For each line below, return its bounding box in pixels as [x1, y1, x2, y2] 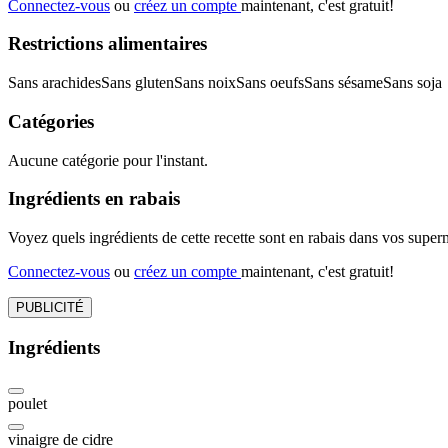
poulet [8, 395, 47, 413]
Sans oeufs [236, 74, 304, 92]
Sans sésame [304, 74, 383, 92]
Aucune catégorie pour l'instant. [8, 151, 208, 169]
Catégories [8, 110, 94, 132]
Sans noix [174, 74, 236, 92]
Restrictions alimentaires [8, 33, 207, 55]
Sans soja [383, 74, 442, 92]
